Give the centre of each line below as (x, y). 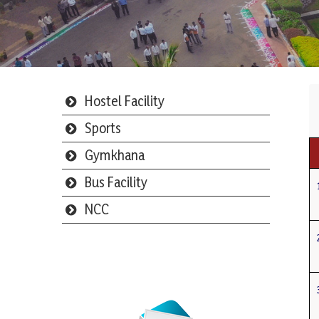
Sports (103, 128)
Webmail (166, 271)
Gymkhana (115, 155)
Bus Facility (116, 182)
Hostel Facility (125, 101)
